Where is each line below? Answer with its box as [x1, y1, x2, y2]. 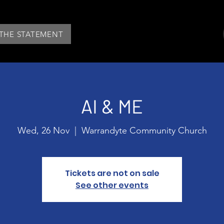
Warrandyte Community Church [81, 125, 207, 136]
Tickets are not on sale [64, 167, 159, 179]
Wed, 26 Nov [17, 125, 69, 136]
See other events [75, 179, 148, 191]
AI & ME [81, 94, 143, 117]
